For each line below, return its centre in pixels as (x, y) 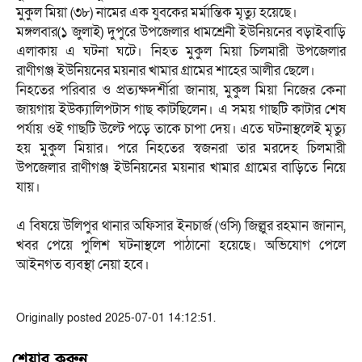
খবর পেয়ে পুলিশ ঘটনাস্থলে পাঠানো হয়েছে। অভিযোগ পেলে (181, 245)
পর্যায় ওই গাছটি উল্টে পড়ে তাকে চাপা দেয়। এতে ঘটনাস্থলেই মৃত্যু (181, 128)
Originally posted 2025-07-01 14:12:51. (116, 318)
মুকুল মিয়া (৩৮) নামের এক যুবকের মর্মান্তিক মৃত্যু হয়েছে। (157, 12)
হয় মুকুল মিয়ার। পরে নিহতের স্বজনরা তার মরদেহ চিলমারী (181, 148)
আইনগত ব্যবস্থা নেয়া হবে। (83, 264)
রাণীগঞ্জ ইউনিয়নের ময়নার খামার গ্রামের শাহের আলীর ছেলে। (166, 70)
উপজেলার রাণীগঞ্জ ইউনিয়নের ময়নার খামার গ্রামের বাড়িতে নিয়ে (181, 167)
